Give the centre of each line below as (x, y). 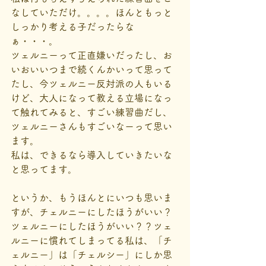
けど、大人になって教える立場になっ (91, 98)
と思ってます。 (44, 169)
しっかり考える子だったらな (72, 27)
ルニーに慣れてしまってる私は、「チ (91, 240)
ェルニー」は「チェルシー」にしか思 (91, 255)
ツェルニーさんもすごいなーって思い (91, 126)
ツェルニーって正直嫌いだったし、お (91, 55)
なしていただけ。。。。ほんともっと (91, 12)
